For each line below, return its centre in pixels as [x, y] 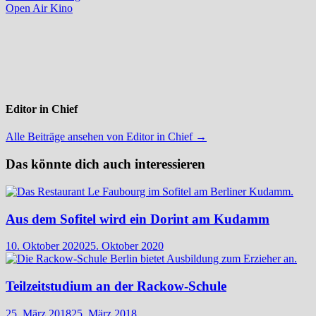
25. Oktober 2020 [124, 246]
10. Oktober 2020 [45, 246]
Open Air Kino [39, 8]
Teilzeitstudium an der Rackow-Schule [116, 286]
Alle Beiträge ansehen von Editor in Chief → [106, 137]
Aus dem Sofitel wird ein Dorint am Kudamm [138, 219]
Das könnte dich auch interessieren [105, 164]
